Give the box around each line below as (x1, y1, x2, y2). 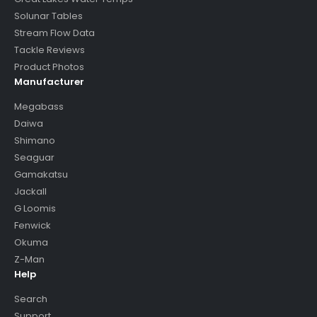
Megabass (14, 100, 64, 114)
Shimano (14, 134, 55, 148)
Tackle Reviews (14, 43, 85, 57)
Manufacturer (14, 75, 84, 89)
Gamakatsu (14, 168, 68, 182)
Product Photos (14, 60, 84, 74)
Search (14, 292, 47, 306)
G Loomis (14, 202, 56, 216)
